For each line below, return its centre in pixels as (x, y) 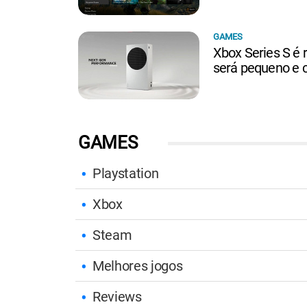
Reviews (117, 297)
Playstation (126, 174)
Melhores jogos (138, 266)
